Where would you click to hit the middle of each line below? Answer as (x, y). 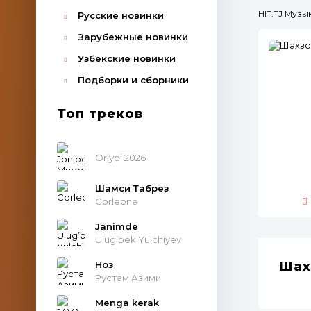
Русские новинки (121, 15)
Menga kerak (127, 302)
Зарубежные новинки (133, 37)
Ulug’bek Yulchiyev (138, 239)
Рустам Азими (128, 277)
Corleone (117, 201)
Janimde (117, 226)
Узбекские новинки (127, 58)
